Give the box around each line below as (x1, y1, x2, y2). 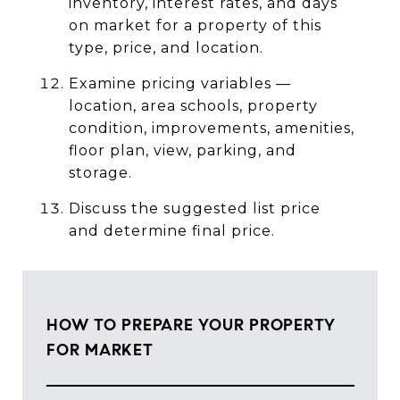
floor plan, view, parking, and (68, 141, 296, 159)
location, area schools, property (68, 96, 318, 114)
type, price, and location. (68, 38, 263, 56)
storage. (68, 163, 132, 181)
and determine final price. (68, 221, 275, 239)
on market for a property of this (68, 16, 321, 34)
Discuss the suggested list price (68, 199, 321, 217)
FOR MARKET (46, 339, 154, 360)
